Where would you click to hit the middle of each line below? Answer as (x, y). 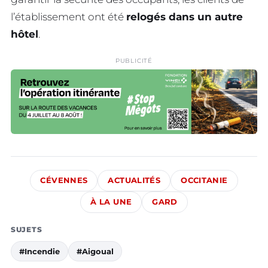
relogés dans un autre (185, 17)
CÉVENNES (64, 180)
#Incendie (39, 251)
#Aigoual (95, 251)
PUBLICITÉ (134, 61)
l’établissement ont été (68, 17)
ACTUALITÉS (134, 180)
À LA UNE (111, 202)
